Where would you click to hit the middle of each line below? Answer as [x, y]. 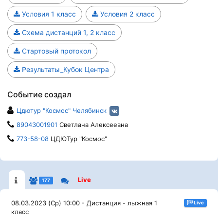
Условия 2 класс [127, 14]
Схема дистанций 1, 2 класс [68, 32]
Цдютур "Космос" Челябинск [62, 110]
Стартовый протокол [55, 51]
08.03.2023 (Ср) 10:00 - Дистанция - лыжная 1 [84, 203]
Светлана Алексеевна [93, 125]
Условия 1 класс [48, 14]
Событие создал [39, 94]
